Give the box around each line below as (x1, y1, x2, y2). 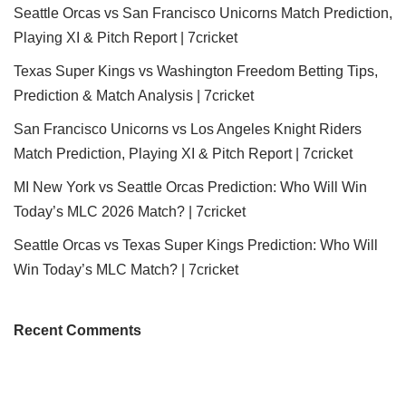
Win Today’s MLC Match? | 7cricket (14, 261, 238, 277)
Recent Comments (14, 322, 141, 338)
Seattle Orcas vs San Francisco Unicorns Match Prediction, (14, 5, 392, 21)
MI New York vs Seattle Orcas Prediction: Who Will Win (14, 179, 367, 195)
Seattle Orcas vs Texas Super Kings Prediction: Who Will (14, 237, 378, 253)
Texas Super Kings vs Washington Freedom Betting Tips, (14, 63, 378, 79)
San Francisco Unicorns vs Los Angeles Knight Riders (14, 121, 362, 137)
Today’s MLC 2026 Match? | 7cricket (14, 203, 246, 219)
